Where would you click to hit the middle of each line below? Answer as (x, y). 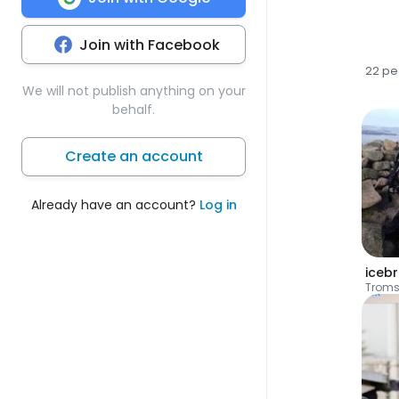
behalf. (134, 109)
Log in (218, 204)
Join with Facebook (150, 45)
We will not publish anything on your (134, 90)
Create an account (134, 156)
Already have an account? (115, 204)
